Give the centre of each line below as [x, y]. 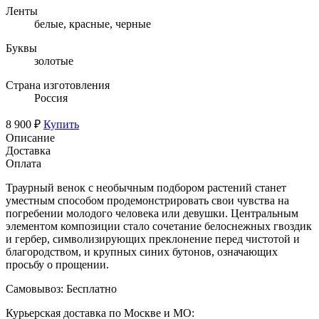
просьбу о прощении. [57, 264]
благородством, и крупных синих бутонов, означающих [142, 251]
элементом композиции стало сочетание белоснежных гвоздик [159, 226]
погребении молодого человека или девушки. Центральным [152, 213]
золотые [54, 61]
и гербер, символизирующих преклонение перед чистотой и [153, 239]
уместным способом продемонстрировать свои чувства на [147, 200]
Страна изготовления [58, 85]
